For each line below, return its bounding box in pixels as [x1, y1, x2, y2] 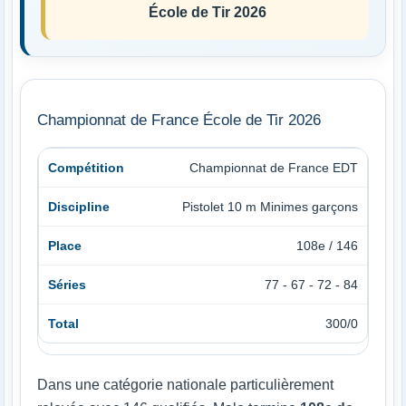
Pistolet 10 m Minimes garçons [182, 198, 358, 214]
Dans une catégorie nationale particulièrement [37, 376, 333, 392]
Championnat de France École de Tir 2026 [37, 111, 321, 129]
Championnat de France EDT [189, 159, 358, 175]
